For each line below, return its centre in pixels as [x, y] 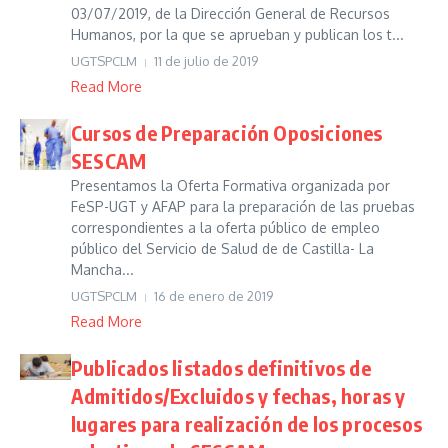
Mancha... [102, 269]
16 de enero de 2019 [213, 296]
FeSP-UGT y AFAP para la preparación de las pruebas [243, 206]
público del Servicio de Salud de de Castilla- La [222, 248]
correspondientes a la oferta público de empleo [225, 227]
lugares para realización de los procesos [247, 423]
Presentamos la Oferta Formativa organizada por [230, 185]
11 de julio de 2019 [206, 61]
